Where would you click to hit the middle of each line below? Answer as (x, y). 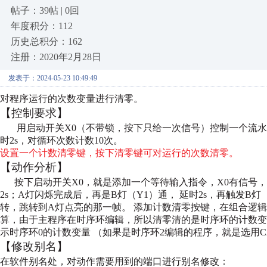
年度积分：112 (42, 26)
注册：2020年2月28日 (56, 57)
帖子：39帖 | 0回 (45, 10)
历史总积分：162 (46, 41)
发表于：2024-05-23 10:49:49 (53, 78)
